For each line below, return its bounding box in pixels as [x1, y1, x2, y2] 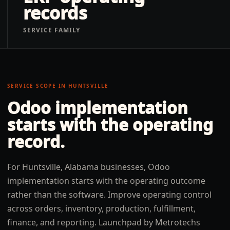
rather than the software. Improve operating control [7, 189, 212, 200]
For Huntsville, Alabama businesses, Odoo [7, 161, 170, 172]
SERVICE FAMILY [23, 26, 81, 34]
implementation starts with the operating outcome [7, 175, 205, 186]
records [23, 1, 87, 25]
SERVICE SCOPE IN [7, 82, 68, 89]
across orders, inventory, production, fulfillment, [7, 203, 196, 214]
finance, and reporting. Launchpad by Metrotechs [7, 217, 200, 228]
